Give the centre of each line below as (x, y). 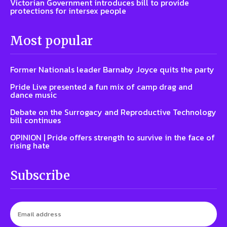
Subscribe (40, 175)
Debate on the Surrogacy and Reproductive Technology (113, 112)
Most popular (51, 41)
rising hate (30, 145)
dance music (33, 94)
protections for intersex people (68, 10)
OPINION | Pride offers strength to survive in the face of (112, 137)
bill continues (35, 120)
